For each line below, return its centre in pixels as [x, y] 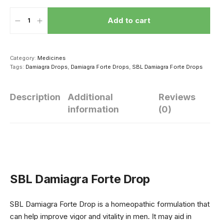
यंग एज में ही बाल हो [44, 148]
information [93, 109]
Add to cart [129, 20]
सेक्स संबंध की [194, 135]
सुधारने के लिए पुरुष [124, 148]
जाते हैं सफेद [34, 161]
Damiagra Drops [47, 67]
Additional [90, 97]
